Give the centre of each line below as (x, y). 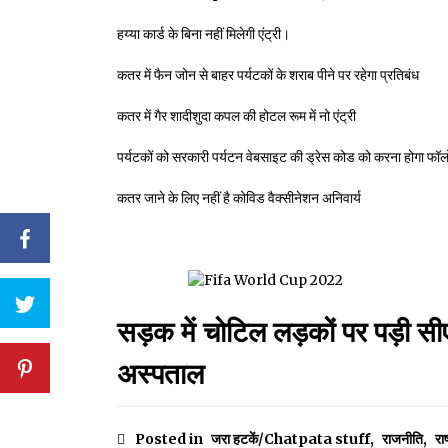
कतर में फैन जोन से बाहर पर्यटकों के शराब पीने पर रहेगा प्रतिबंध (268, 75)
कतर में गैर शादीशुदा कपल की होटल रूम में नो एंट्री (236, 116)
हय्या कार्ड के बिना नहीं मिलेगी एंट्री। (203, 34)
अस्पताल (160, 374)
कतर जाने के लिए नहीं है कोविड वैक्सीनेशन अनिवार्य (239, 198)
